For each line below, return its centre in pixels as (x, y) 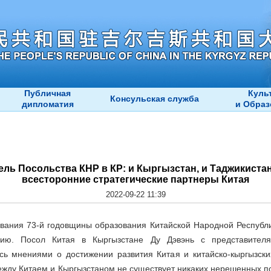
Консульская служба (154, 99)
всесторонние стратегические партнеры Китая (135, 179)
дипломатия (47, 104)
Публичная (47, 93)
